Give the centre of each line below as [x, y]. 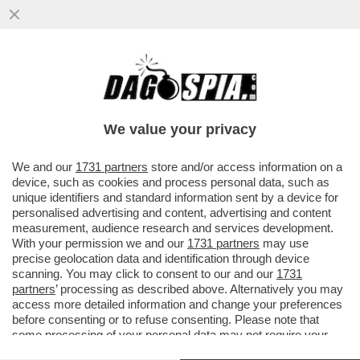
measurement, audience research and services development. [173, 228]
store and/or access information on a [245, 167]
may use [284, 243]
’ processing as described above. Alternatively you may [199, 289]
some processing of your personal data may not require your [170, 335]
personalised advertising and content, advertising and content [172, 213]
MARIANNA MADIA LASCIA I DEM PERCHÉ [170, 81]
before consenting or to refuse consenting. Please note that [166, 319]
